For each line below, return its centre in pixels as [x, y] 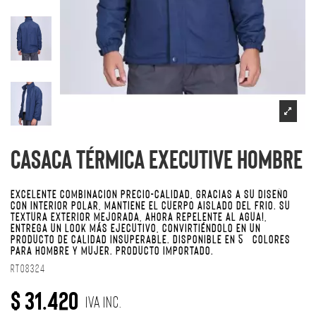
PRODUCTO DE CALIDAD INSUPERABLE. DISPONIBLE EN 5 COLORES [151, 239]
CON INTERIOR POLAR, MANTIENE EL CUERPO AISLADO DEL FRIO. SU [151, 205]
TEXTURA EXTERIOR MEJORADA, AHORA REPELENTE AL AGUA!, [139, 216]
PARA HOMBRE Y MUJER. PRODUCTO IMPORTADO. [112, 250]
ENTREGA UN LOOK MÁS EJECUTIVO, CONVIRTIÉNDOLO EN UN [136, 227]
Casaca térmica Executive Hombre [157, 158]
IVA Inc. [102, 302]
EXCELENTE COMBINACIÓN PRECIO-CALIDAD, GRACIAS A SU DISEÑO [150, 194]
